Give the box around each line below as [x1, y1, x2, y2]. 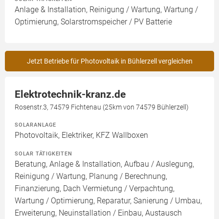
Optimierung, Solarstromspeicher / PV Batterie [15, 17, 172, 26]
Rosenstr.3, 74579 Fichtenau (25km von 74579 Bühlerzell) [15, 103, 189, 111]
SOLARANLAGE [15, 121, 56, 128]
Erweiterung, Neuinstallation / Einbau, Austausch [15, 208, 182, 218]
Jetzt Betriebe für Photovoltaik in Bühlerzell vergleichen [26, 57, 193, 65]
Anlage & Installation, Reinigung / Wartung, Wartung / [15, 4, 198, 14]
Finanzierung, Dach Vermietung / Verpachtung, [15, 183, 175, 193]
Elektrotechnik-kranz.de [15, 88, 126, 100]
